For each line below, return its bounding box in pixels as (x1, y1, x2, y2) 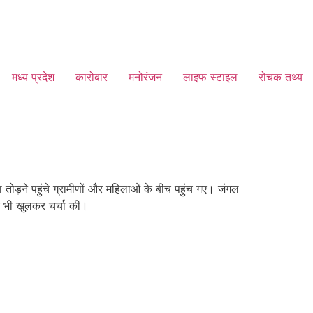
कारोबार (75, 70, 108, 84)
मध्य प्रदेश (12, 70, 54, 84)
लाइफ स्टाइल (183, 70, 238, 84)
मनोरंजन (129, 70, 162, 84)
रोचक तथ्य (259, 70, 303, 84)
